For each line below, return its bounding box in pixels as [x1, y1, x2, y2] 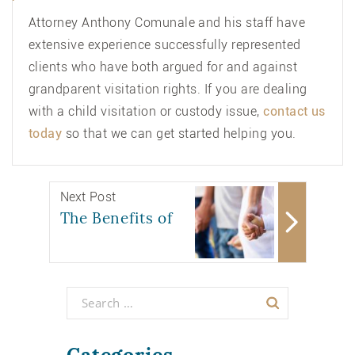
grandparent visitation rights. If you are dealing [29, 81, 307, 97]
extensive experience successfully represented [29, 36, 301, 52]
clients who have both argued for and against [29, 59, 298, 74]
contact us [263, 103, 326, 119]
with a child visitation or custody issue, [29, 103, 264, 119]
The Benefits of [59, 208, 173, 227]
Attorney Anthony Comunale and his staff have [29, 14, 306, 30]
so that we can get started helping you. [62, 125, 296, 141]
